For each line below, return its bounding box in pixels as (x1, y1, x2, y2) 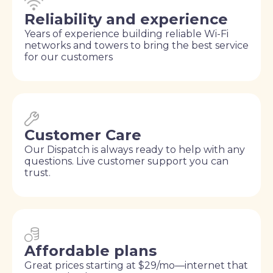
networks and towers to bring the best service (24, 39, 249, 51)
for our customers (24, 51, 113, 63)
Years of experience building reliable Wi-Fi (24, 27, 229, 40)
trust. (24, 166, 51, 179)
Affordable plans (24, 241, 157, 260)
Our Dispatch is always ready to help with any (24, 143, 245, 155)
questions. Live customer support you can (24, 155, 229, 167)
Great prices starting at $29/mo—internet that (24, 259, 248, 271)
